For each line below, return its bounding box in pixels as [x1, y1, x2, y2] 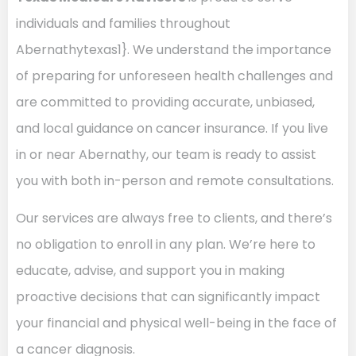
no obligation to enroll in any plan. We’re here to [16, 235, 315, 254]
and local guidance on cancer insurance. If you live [16, 118, 328, 137]
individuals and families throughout [16, 14, 230, 33]
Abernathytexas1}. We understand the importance [16, 40, 331, 59]
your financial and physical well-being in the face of [16, 314, 337, 333]
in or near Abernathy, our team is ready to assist [16, 145, 316, 164]
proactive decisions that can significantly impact [16, 288, 320, 307]
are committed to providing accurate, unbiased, [16, 92, 315, 111]
